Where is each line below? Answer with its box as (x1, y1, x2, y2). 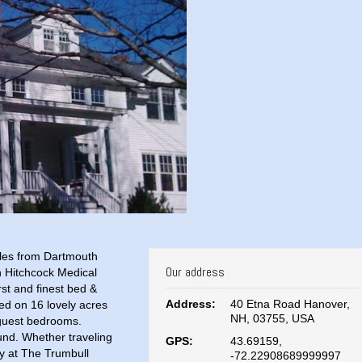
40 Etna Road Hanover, (230, 297, 350, 311)
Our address (166, 263, 225, 281)
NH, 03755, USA (230, 312, 314, 326)
